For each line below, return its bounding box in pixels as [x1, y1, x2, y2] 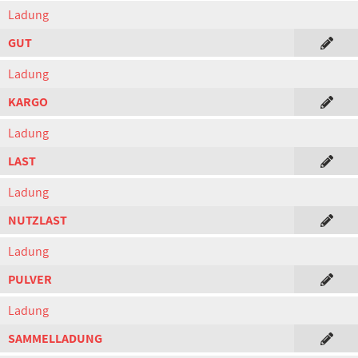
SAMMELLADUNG [8, 330, 102, 347]
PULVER [8, 271, 52, 288]
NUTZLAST [8, 212, 67, 229]
